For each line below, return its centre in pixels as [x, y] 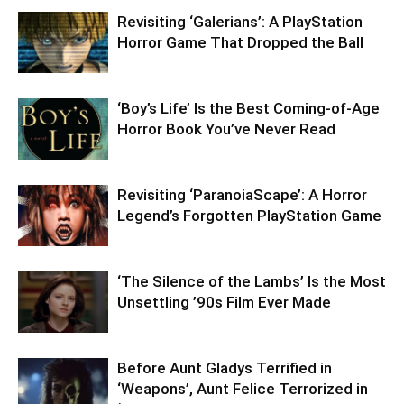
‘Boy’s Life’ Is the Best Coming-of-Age [248, 108]
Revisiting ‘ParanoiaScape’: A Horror [242, 194]
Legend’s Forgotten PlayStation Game [249, 215]
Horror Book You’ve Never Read [226, 129]
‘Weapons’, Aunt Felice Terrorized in [243, 388]
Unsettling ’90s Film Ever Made [224, 302]
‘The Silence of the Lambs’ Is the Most [252, 281]
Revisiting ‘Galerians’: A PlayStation [240, 21]
